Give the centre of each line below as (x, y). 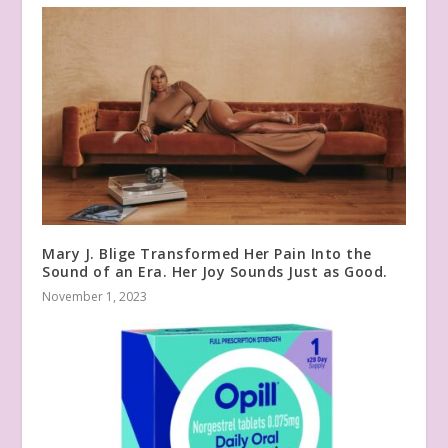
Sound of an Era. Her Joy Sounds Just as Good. (215, 272)
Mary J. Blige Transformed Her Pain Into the (207, 254)
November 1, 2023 (95, 297)
